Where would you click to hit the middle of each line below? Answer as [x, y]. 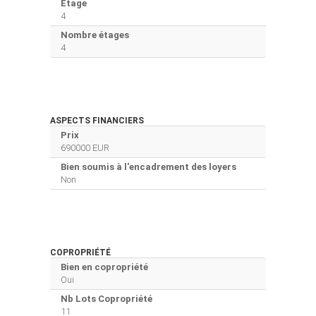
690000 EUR [85, 147]
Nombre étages [95, 35]
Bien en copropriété [104, 267]
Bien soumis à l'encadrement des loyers [148, 166]
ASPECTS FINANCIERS [97, 120]
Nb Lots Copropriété [107, 298]
